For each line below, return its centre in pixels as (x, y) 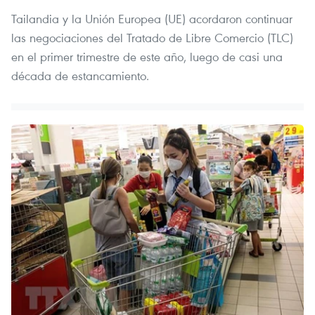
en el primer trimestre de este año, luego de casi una (147, 57)
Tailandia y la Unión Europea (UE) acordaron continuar (152, 19)
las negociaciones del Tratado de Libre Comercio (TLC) (152, 38)
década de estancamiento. (80, 76)
